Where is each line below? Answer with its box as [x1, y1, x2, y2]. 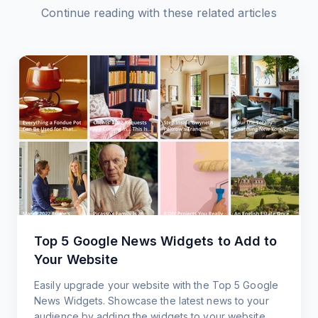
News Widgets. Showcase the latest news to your [34, 295, 269, 307]
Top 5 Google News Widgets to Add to [34, 234, 278, 249]
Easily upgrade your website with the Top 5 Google [34, 279, 278, 292]
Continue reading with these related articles [41, 6, 277, 21]
